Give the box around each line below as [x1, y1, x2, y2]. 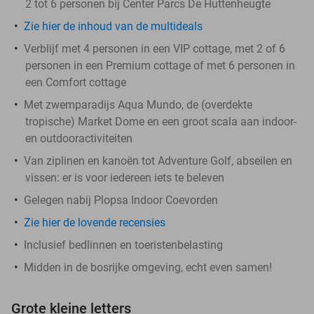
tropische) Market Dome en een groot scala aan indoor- [25, 114, 296, 128]
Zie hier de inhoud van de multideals [24, 19, 203, 33]
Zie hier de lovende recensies [24, 215, 165, 229]
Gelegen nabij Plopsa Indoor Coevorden [24, 193, 218, 207]
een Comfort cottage [25, 75, 126, 89]
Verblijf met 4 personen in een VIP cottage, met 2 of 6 [24, 41, 285, 55]
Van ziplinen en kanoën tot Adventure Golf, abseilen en [24, 153, 292, 168]
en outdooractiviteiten [25, 131, 132, 145]
